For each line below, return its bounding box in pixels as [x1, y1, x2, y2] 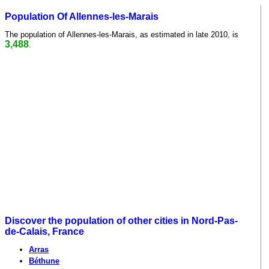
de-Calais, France [5, 226, 84, 237]
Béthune [29, 256, 59, 266]
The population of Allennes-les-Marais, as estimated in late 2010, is [5, 29, 238, 39]
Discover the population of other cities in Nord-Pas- [5, 216, 238, 226]
